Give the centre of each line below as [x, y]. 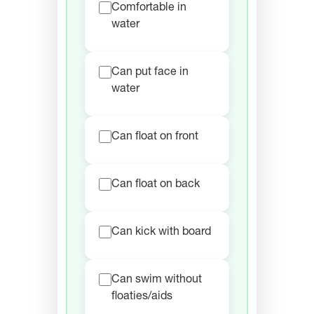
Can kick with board [161, 233]
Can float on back [156, 185]
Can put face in [150, 73]
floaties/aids [142, 298]
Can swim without [157, 281]
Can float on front [155, 138]
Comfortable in [149, 9]
